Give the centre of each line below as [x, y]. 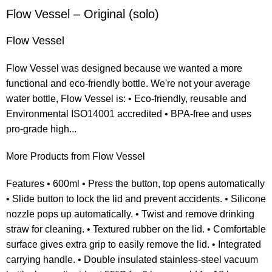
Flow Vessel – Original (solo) [83, 14]
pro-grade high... [42, 129]
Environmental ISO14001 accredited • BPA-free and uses [129, 114]
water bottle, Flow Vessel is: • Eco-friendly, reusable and [127, 99]
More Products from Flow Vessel [76, 157]
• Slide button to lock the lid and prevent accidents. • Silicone [136, 199]
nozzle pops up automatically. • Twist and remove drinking [131, 214]
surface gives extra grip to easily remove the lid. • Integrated [134, 245]
